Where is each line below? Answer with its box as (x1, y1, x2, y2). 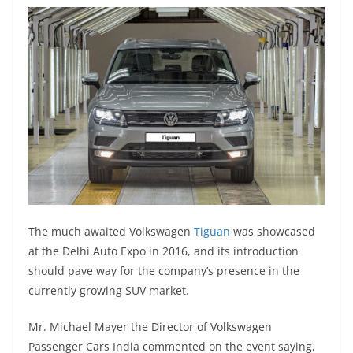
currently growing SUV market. (28, 282, 189, 298)
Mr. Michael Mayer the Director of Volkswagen (28, 318, 272, 334)
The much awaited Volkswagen (28, 223, 194, 239)
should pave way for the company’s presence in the (28, 262, 299, 278)
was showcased (230, 223, 315, 239)
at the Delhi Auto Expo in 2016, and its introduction (28, 243, 299, 258)
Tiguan (194, 223, 230, 239)
